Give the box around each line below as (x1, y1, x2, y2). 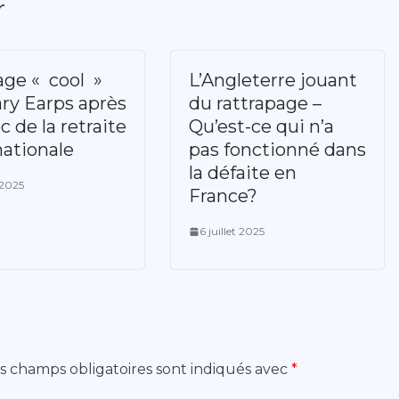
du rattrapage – (189, 93, 322, 115)
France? (189, 185, 257, 208)
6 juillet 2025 (199, 224, 265, 239)
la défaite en (189, 162, 297, 184)
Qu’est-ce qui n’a (189, 116, 334, 138)
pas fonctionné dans (189, 139, 366, 161)
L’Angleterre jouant (189, 69, 357, 92)
